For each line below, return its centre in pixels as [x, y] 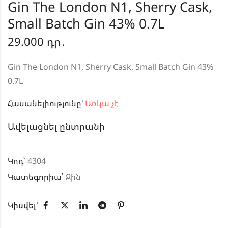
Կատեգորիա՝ [36, 177]
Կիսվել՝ [23, 205]
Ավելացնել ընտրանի [56, 126]
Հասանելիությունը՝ [45, 104]
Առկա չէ [101, 104]
